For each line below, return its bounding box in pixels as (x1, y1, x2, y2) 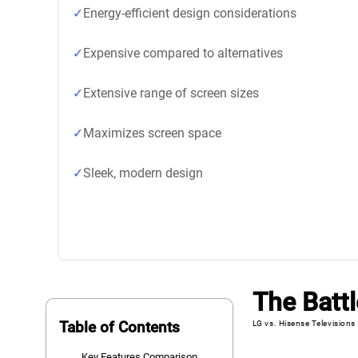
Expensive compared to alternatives (83, 46, 283, 61)
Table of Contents (59, 317, 181, 336)
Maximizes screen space (83, 125, 221, 141)
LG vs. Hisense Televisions (252, 319, 356, 328)
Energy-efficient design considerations (83, 6, 296, 21)
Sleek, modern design (83, 165, 203, 181)
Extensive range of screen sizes (83, 86, 259, 101)
